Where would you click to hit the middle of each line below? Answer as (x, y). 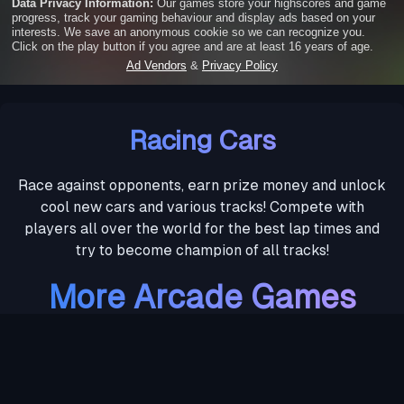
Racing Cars (202, 141)
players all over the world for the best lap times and (202, 229)
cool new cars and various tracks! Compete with (202, 207)
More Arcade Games (202, 298)
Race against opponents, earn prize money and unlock (202, 186)
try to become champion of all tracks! (202, 251)
